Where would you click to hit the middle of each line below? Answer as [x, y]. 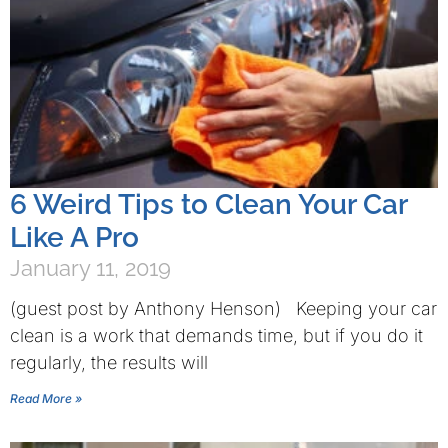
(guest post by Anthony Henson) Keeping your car [223, 308]
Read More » [46, 398]
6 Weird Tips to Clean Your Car [208, 204]
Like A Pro [74, 237]
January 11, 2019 [90, 268]
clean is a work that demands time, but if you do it [216, 335]
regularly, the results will [109, 362]
